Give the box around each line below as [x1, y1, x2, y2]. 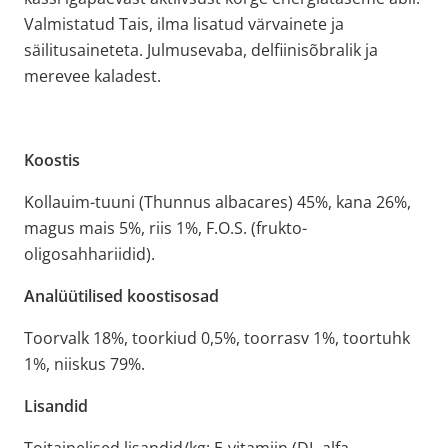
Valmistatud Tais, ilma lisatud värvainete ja [24, 12, 344, 35]
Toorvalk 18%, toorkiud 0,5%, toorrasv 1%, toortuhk [24, 326, 410, 349]
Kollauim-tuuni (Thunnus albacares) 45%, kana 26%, [24, 190, 411, 213]
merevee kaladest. [24, 64, 161, 87]
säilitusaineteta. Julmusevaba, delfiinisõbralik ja [24, 38, 378, 61]
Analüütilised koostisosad [24, 284, 219, 307]
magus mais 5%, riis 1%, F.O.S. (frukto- [24, 216, 307, 239]
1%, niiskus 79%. [24, 352, 145, 375]
